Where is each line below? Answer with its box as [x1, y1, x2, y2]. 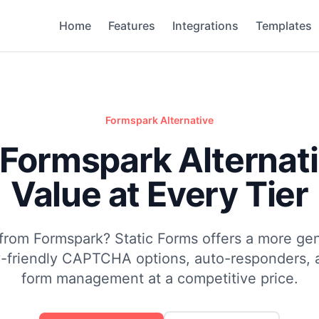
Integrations [172, 19, 239, 33]
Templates [256, 19, 312, 33]
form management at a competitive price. [21, 270, 298, 287]
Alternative [158, 114, 214, 126]
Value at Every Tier [10, 173, 309, 215]
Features [108, 19, 155, 33]
